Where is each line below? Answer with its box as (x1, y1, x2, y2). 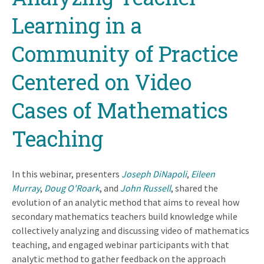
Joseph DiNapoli (121, 167, 187, 180)
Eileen (191, 167, 215, 180)
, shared (171, 181, 202, 194)
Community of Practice (12, 39, 238, 68)
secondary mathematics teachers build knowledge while (12, 210, 237, 222)
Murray (12, 181, 40, 194)
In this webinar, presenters (12, 167, 121, 180)
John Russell (120, 181, 171, 194)
